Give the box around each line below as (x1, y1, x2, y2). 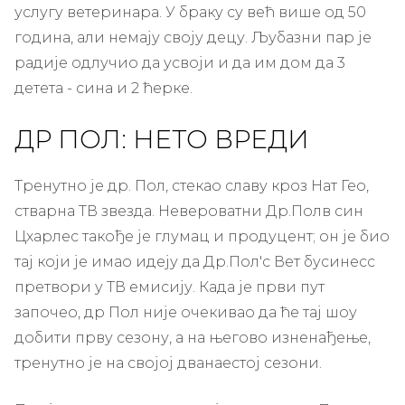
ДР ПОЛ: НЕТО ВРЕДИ (14, 123, 309, 155)
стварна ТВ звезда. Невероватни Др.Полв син (14, 202, 363, 220)
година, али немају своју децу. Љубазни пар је (14, 28, 372, 46)
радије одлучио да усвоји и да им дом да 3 (14, 53, 345, 71)
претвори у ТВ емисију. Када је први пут (14, 278, 325, 296)
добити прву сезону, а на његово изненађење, (14, 328, 371, 346)
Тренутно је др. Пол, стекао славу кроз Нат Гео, (14, 176, 369, 194)
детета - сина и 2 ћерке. (14, 79, 193, 97)
